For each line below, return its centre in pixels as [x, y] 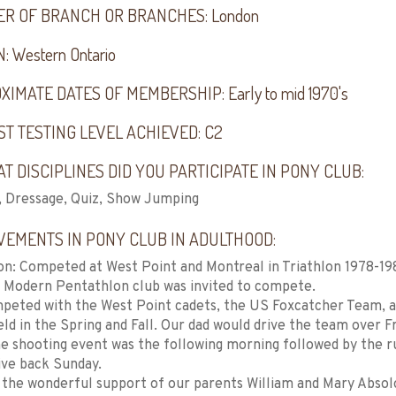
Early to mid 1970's [288, 93]
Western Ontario [64, 54]
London [235, 15]
